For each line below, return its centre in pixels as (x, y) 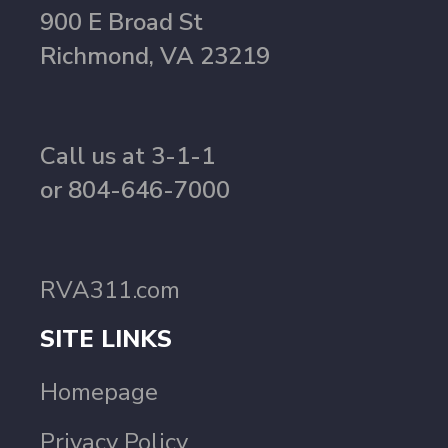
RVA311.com (110, 290)
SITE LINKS (106, 339)
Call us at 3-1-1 (127, 156)
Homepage (99, 392)
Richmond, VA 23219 (155, 56)
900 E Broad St (121, 22)
